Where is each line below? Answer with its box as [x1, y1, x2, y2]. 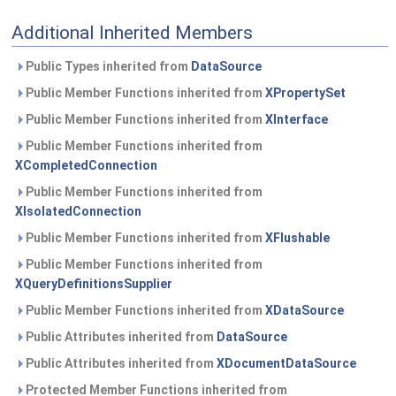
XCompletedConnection [15, 158, 157, 172]
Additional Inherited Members [11, 22, 253, 43]
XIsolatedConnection [15, 204, 141, 218]
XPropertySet [265, 86, 346, 100]
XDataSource [265, 303, 344, 317]
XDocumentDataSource [217, 356, 356, 370]
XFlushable [265, 231, 330, 245]
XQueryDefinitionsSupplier [15, 277, 172, 291]
